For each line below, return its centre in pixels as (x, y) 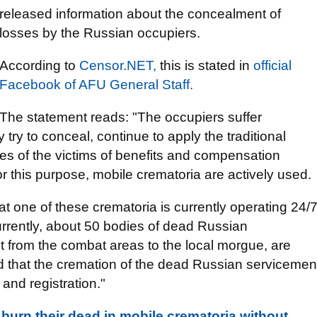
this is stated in (205, 65)
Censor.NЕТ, (118, 65)
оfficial (272, 65)
